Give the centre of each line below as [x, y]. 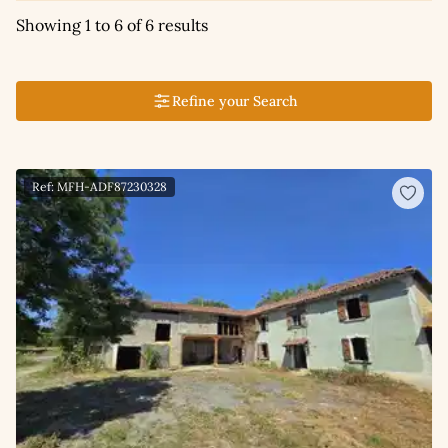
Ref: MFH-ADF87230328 [99, 187]
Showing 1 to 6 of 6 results [112, 25]
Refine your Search [234, 101]
